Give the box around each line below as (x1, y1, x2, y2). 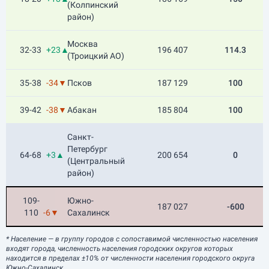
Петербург (67, 144, 107, 154)
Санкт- (67, 132, 94, 142)
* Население (6, 235, 46, 243)
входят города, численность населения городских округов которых (6, 244, 233, 253)
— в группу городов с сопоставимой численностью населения (46, 235, 258, 243)
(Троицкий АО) (67, 51, 124, 61)
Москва (67, 39, 98, 49)
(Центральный (67, 156, 125, 166)
